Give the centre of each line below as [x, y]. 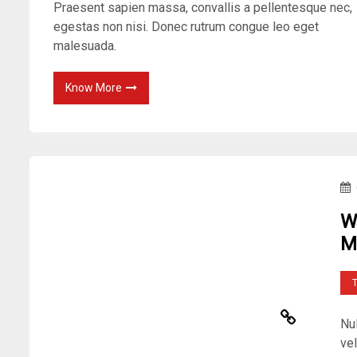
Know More [94, 88]
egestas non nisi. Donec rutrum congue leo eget [186, 27]
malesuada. [85, 46]
